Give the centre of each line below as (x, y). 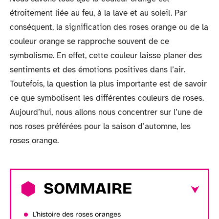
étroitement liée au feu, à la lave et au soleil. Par (98, 13)
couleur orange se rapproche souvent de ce (89, 41)
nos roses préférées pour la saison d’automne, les (100, 126)
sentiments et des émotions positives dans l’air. (98, 70)
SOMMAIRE (88, 188)
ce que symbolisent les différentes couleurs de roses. (107, 98)
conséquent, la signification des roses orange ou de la (109, 27)
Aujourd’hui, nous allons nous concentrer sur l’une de (106, 112)
